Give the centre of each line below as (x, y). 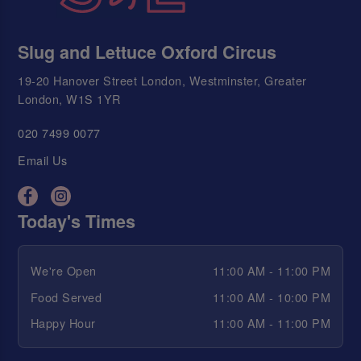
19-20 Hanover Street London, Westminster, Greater (162, 80)
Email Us (43, 160)
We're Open (63, 271)
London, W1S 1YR (69, 98)
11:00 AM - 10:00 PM (272, 297)
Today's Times (77, 221)
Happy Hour (63, 323)
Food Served (66, 297)
